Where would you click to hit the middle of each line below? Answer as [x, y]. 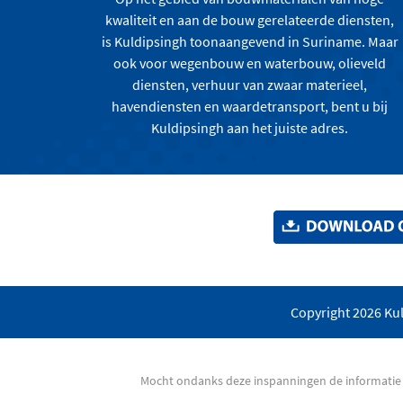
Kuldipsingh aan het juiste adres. [250, 127]
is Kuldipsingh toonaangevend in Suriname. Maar [250, 41]
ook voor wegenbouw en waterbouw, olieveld [250, 63]
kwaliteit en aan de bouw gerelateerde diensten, [250, 19]
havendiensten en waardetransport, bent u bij [250, 106]
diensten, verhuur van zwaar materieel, [250, 84]
